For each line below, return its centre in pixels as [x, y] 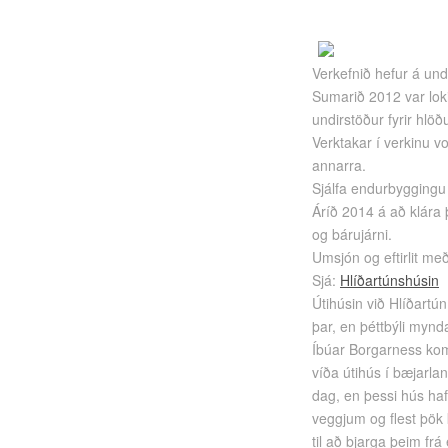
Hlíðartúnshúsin [389, 280]
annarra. [338, 165]
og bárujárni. [351, 234]
